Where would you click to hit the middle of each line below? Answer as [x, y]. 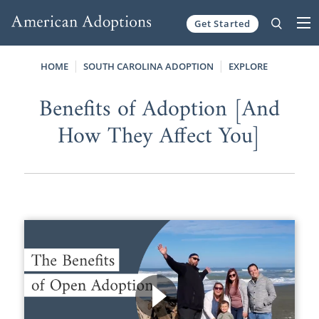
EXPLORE [248, 66]
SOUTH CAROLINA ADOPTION [148, 66]
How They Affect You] [159, 136]
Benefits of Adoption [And [159, 109]
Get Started [223, 23]
